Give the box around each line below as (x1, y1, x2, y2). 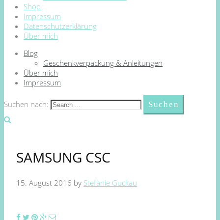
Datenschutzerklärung (24, 21, 97, 31)
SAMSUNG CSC (16, 148, 110, 167)
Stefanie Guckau (83, 178, 137, 188)
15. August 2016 (16, 178, 72, 188)
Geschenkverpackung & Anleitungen (43, 58, 163, 68)
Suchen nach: (4, 99, 49, 109)
